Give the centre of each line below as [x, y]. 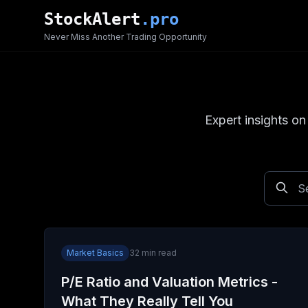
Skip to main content [64, 13]
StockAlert [92, 19]
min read [158, 253]
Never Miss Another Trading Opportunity [125, 37]
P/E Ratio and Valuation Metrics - [169, 282]
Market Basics [95, 253]
